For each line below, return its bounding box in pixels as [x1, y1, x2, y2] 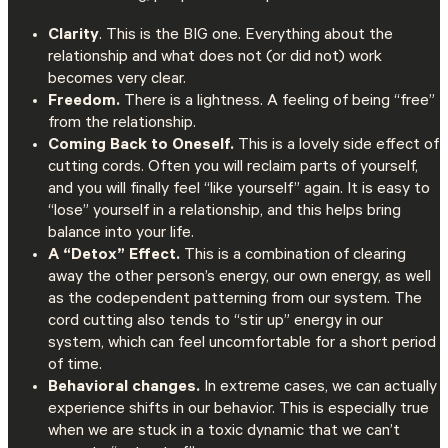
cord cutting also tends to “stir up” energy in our [48, 313, 383, 332]
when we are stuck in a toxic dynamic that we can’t [48, 423, 400, 442]
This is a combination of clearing [184, 247, 406, 266]
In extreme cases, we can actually [204, 379, 437, 398]
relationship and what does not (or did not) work [48, 49, 382, 68]
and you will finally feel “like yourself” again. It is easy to [48, 181, 430, 200]
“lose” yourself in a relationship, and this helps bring [48, 203, 401, 222]
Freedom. [48, 93, 124, 112]
